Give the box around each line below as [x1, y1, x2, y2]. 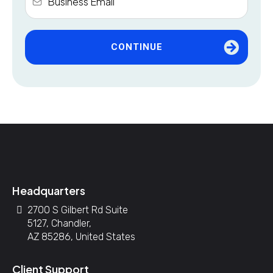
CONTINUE [110, 41, 163, 52]
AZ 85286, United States [27, 231, 135, 243]
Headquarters [12, 183, 85, 197]
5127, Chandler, [27, 218, 91, 229]
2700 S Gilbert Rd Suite [27, 204, 128, 216]
